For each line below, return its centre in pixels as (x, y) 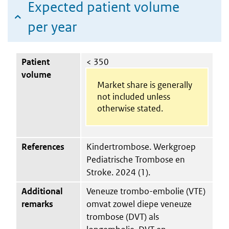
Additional (42, 191)
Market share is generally (144, 85)
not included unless (133, 96)
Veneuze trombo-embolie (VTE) (146, 191)
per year (52, 27)
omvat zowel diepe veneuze (139, 204)
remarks (37, 204)
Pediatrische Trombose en (136, 159)
